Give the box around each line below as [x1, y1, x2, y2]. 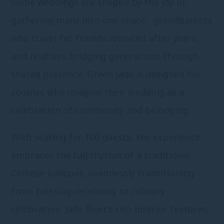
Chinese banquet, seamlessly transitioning [11, 167, 194, 179]
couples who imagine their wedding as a [11, 86, 184, 98]
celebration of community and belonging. [11, 104, 191, 116]
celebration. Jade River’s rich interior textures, [11, 203, 210, 215]
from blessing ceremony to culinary [11, 185, 165, 197]
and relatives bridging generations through [11, 50, 199, 62]
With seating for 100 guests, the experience [11, 131, 201, 143]
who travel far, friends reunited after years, [11, 32, 199, 44]
